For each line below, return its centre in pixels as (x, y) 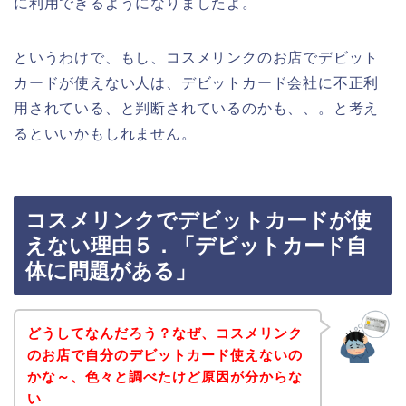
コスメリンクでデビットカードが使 (198, 221)
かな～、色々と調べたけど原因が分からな (164, 376)
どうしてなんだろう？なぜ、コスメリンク (164, 333)
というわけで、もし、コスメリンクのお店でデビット (197, 57)
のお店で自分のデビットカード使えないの (164, 354)
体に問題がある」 (111, 271)
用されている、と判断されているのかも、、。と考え (197, 108)
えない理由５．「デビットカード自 (196, 246)
